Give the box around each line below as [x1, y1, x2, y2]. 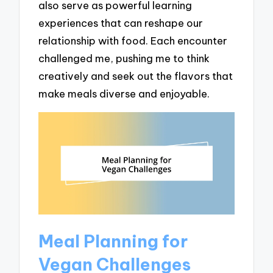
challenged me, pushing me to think [38, 52, 210, 65]
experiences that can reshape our [38, 16, 204, 30]
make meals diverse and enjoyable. [38, 87, 210, 101]
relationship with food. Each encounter [38, 34, 228, 48]
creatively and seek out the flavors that [38, 69, 233, 83]
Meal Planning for [38, 230, 188, 252]
